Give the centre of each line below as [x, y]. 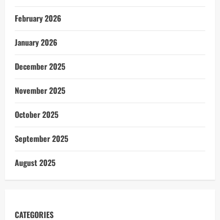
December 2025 [40, 66]
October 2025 [37, 114]
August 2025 [35, 163]
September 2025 [41, 138]
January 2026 [36, 42]
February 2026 [38, 18]
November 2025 [40, 90]
